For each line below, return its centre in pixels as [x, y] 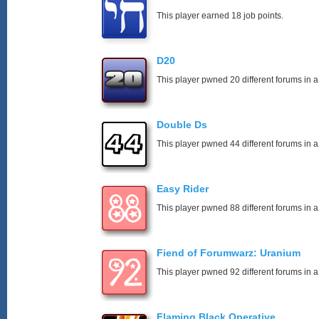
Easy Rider [183, 189]
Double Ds [182, 125]
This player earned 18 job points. [220, 16]
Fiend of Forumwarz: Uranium [229, 253]
